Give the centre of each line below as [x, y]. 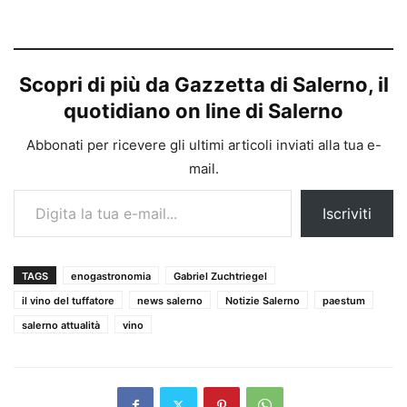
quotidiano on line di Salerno [203, 110]
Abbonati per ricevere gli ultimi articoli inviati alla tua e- [203, 144]
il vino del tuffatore [68, 300]
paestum [344, 300]
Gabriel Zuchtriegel [220, 276]
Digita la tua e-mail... [31, 188]
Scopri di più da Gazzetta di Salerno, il [203, 84]
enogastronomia [111, 276]
